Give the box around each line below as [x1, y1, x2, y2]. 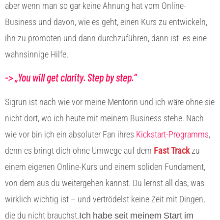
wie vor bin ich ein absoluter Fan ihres [5, 129, 136, 139]
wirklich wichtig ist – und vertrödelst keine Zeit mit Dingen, [5, 193, 205, 204]
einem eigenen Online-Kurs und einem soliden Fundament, [5, 161, 205, 172]
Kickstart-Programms [136, 129, 209, 139]
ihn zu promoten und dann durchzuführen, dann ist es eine [5, 32, 207, 43]
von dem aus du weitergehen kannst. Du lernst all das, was [5, 177, 204, 188]
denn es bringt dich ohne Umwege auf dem [5, 145, 154, 156]
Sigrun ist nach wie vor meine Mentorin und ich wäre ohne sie [5, 96, 215, 107]
